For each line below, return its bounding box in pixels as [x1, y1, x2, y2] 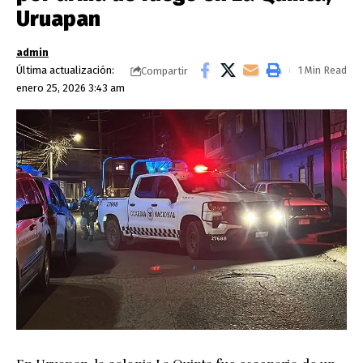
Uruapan [16, 6, 100, 32]
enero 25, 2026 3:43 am [16, 82, 125, 94]
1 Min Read [298, 64, 347, 76]
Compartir [141, 64, 188, 77]
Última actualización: [16, 64, 114, 76]
